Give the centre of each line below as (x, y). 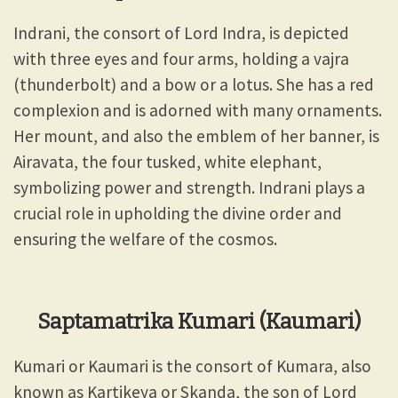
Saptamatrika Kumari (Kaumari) (199, 321)
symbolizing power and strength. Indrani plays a (189, 187)
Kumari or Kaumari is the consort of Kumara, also (192, 366)
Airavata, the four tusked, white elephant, (167, 161)
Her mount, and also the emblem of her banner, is (196, 135)
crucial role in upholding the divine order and (178, 213)
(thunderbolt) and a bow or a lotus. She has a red (194, 84)
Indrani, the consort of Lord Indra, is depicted (181, 32)
